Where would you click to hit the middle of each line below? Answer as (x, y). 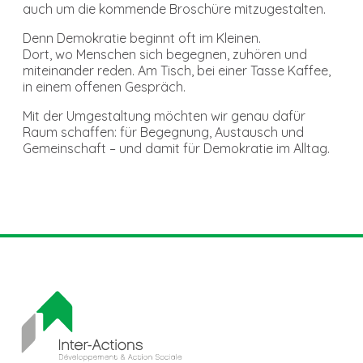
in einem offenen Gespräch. (104, 86)
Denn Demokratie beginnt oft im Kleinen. (142, 38)
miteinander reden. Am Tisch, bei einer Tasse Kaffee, (177, 70)
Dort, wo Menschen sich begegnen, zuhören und (165, 54)
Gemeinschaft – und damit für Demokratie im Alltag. (176, 148)
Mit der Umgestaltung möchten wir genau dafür (164, 115)
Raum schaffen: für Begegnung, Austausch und (163, 132)
